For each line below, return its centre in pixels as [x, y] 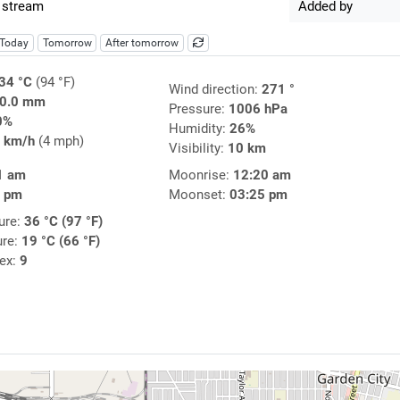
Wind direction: [215, 90]
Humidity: [199, 129]
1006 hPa [258, 109]
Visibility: [198, 149]
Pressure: [198, 109]
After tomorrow [142, 43]
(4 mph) [59, 142]
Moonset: [199, 195]
